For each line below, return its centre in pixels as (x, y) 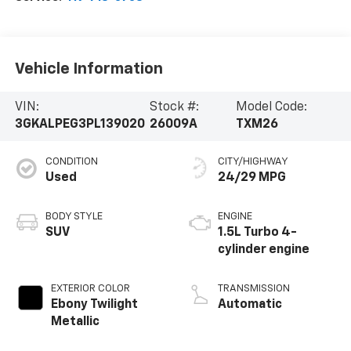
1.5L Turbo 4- (257, 233)
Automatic (250, 305)
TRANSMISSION (254, 289)
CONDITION (71, 162)
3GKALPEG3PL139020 (80, 125)
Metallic (75, 322)
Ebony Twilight (94, 305)
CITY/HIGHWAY (253, 162)
